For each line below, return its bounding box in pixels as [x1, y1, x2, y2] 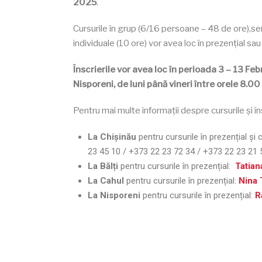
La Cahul [88, 175, 124, 186]
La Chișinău [88, 132, 136, 142]
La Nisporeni [88, 190, 140, 201]
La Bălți [88, 161, 120, 171]
